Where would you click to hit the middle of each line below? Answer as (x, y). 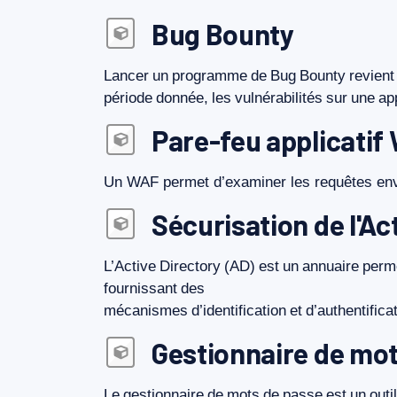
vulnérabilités (279, 98)
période (128, 98)
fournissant (140, 288)
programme (210, 76)
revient (372, 76)
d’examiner (250, 182)
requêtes (343, 182)
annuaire (331, 266)
